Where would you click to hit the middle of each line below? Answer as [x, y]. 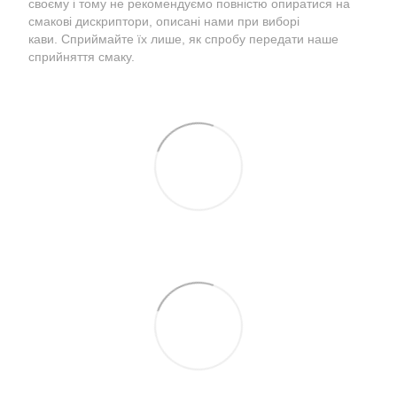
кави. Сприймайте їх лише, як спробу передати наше [183, 39]
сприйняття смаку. [82, 57]
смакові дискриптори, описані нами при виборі [164, 21]
